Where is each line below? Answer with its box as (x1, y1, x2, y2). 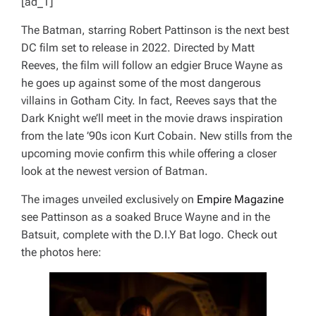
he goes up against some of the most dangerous (21, 76, 261, 90)
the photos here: (21, 245, 102, 260)
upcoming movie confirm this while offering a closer (21, 147, 276, 161)
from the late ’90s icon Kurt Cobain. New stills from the (21, 129, 292, 143)
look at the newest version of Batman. (21, 164, 208, 178)
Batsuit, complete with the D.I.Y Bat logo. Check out (21, 228, 277, 242)
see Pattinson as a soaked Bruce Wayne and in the (21, 210, 270, 224)
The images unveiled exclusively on (21, 193, 197, 207)
